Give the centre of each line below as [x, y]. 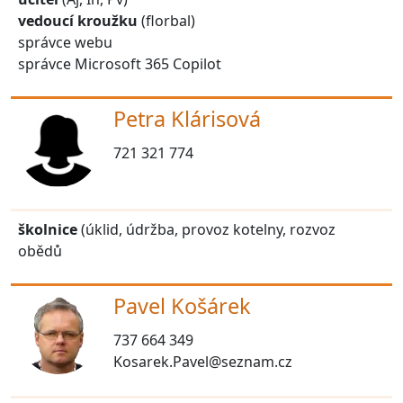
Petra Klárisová [187, 118]
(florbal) [166, 20]
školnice [49, 229]
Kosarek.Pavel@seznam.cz [203, 361]
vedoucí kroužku [78, 20]
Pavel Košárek [182, 305]
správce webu [65, 42]
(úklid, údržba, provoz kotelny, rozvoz [208, 229]
